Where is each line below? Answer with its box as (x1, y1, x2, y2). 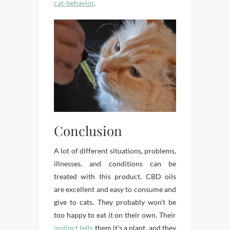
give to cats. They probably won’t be (54, 198, 176, 207)
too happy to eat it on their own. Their (54, 210, 176, 220)
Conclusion (54, 122, 122, 140)
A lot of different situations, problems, (54, 146, 176, 156)
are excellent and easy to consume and (54, 185, 176, 194)
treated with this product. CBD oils (54, 172, 176, 181)
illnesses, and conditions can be (54, 159, 176, 168)
